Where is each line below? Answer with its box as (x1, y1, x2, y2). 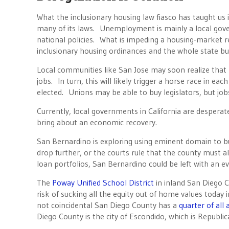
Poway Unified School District (52, 177, 154, 188)
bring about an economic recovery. (37, 117, 157, 127)
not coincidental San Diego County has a (37, 200, 179, 210)
